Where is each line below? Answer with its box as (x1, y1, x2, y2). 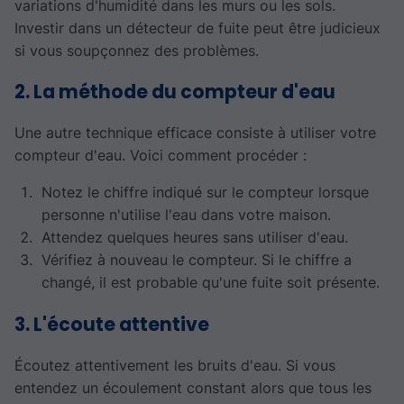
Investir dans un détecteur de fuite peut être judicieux (14, 18, 381, 37)
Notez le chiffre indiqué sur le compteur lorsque (41, 183, 369, 202)
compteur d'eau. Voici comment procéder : (14, 146, 307, 165)
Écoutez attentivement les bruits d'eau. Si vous (14, 356, 335, 375)
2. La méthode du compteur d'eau (14, 79, 335, 106)
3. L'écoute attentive (14, 311, 209, 337)
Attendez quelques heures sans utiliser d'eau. (41, 228, 348, 247)
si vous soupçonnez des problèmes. (14, 41, 259, 60)
